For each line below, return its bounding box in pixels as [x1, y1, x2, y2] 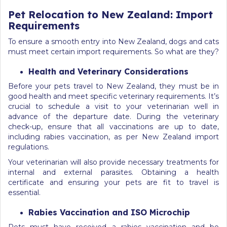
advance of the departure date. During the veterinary [8, 111, 219, 121]
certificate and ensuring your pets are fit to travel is [8, 177, 219, 187]
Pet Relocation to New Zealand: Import [8, 8, 213, 21]
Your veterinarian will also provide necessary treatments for [8, 157, 219, 167]
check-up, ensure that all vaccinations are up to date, [8, 122, 219, 131]
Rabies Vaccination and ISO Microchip [28, 207, 190, 217]
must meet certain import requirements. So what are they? [8, 47, 219, 56]
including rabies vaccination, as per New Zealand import [8, 132, 219, 141]
